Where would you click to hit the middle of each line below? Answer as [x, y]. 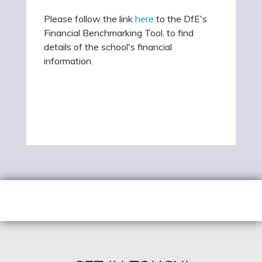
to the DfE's [180, 18]
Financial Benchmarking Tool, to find [119, 32]
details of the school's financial [108, 46]
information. [68, 61]
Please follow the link [88, 18]
